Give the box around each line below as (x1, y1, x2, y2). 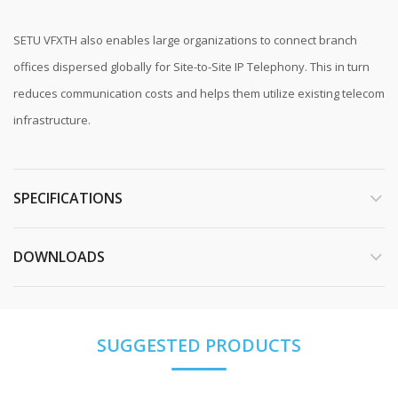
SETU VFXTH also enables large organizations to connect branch (13, 32, 357, 48)
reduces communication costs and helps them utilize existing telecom (13, 85, 385, 101)
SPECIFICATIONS (13, 188, 123, 208)
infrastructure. (13, 112, 91, 128)
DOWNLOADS (13, 247, 105, 267)
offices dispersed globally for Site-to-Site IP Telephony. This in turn (13, 59, 370, 75)
